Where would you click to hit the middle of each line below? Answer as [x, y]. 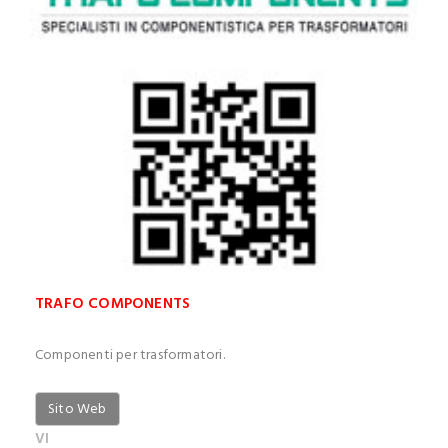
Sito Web [77, 409]
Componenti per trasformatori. [130, 355]
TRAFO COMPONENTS [113, 304]
